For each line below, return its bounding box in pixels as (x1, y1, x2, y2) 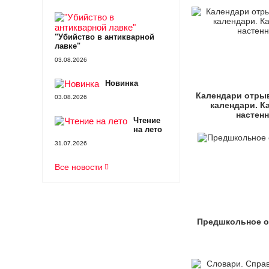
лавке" (54, 41, 80, 50)
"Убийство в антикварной (54, 32, 154, 41)
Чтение (133, 116, 160, 125)
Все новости (54, 162, 103, 172)
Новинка (104, 79, 138, 88)
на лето (133, 125, 162, 134)
